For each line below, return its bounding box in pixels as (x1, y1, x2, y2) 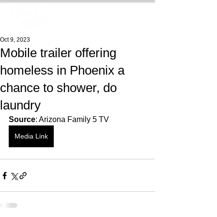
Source (9, 115, 35, 124)
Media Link (15, 132, 48, 140)
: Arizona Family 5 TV (35, 115, 109, 124)
